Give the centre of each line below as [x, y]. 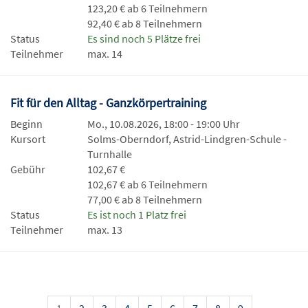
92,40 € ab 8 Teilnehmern [145, 24]
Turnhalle [110, 154]
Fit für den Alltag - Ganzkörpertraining [110, 103]
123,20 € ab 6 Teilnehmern [147, 9]
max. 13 [105, 230]
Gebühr [28, 169]
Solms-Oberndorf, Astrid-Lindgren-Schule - [187, 139]
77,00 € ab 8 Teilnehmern [145, 200]
